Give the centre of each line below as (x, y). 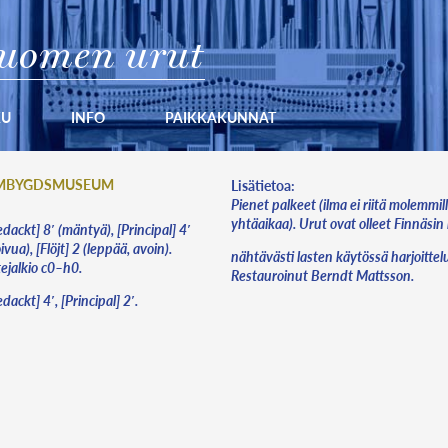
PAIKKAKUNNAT (221, 117)
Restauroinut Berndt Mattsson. (322, 275)
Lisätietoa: (263, 185)
